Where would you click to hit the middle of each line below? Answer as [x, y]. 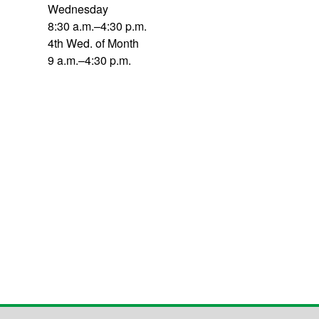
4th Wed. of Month [94, 43]
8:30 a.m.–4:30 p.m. [98, 26]
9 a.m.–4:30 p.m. [90, 60]
